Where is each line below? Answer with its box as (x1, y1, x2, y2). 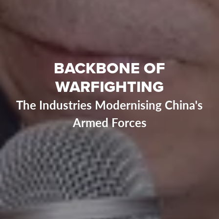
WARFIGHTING (55, 75, 164, 98)
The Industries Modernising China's (16, 96, 203, 113)
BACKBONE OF (54, 56, 165, 80)
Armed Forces (72, 114, 147, 131)
